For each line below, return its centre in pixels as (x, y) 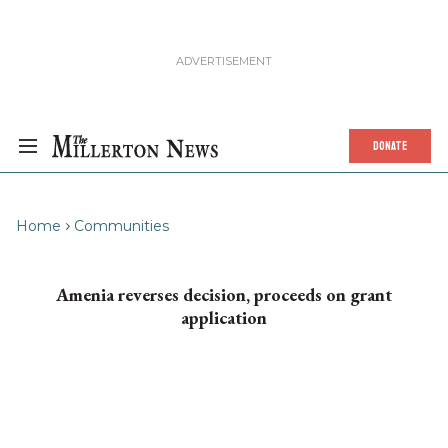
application (224, 317)
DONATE (390, 146)
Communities (121, 226)
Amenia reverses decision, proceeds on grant (224, 294)
